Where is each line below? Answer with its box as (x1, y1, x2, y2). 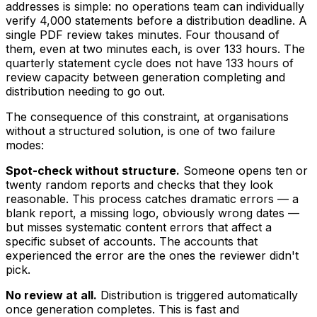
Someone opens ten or (180, 163, 308, 178)
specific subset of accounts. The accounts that (6, 234, 258, 249)
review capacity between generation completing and (6, 70, 285, 85)
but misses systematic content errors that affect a (6, 220, 272, 235)
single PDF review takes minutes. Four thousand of (6, 28, 279, 42)
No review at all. (6, 288, 97, 303)
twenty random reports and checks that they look (6, 178, 273, 192)
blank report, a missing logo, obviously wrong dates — (6, 206, 299, 221)
